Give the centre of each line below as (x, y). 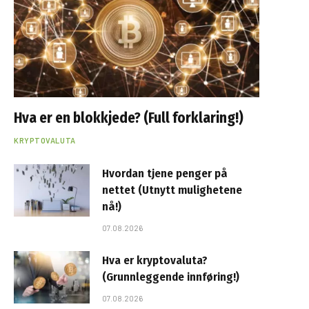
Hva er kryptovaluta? (155, 260)
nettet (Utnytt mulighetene (172, 190)
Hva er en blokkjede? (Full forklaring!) (129, 118)
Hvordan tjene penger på (165, 173)
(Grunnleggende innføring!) (171, 277)
